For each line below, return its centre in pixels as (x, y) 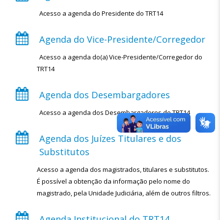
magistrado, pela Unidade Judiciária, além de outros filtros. (124, 193)
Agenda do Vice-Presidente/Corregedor (122, 39)
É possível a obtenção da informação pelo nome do (113, 181)
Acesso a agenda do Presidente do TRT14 (101, 13)
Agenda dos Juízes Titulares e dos (110, 138)
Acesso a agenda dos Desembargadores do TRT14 (115, 112)
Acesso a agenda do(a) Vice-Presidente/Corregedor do (121, 57)
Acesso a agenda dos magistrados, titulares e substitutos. (123, 169)
